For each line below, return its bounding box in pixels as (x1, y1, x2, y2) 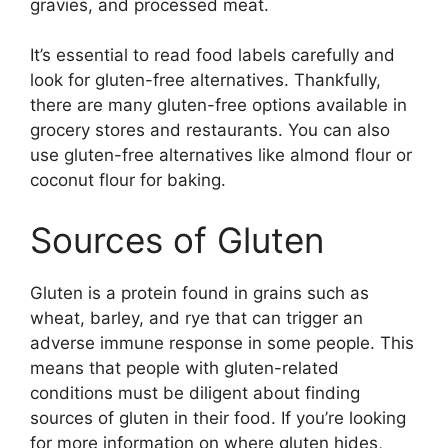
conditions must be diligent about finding (30, 382, 360, 403)
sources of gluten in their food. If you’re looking (30, 407, 406, 428)
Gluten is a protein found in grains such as (30, 282, 369, 303)
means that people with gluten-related (30, 357, 339, 378)
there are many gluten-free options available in (30, 95, 407, 116)
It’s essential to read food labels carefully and (30, 45, 395, 66)
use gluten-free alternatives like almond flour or (30, 145, 412, 166)
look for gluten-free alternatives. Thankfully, (30, 70, 381, 91)
